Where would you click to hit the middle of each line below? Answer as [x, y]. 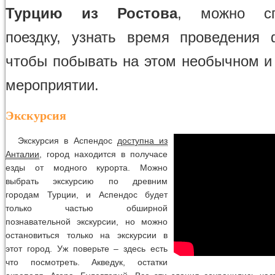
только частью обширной [87, 208]
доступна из [142, 140]
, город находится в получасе [103, 154]
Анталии [22, 154]
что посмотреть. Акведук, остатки [87, 262]
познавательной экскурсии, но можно [87, 221]
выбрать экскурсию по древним [87, 181]
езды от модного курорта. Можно [87, 167]
